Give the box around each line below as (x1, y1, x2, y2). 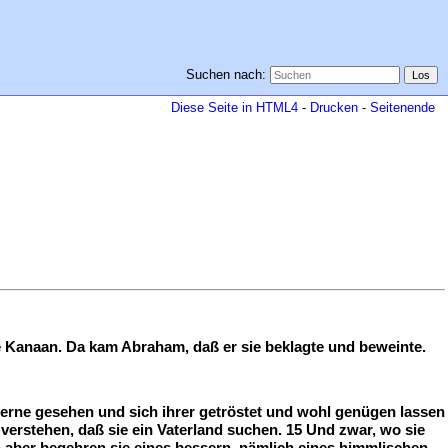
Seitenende (370, 100, 435, 115)
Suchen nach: (185, 67, 266, 82)
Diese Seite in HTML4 (171, 100, 298, 115)
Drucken (310, 100, 358, 115)
